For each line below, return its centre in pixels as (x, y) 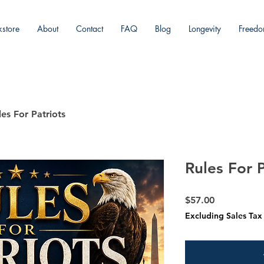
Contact (90, 29)
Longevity (205, 29)
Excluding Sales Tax (224, 215)
